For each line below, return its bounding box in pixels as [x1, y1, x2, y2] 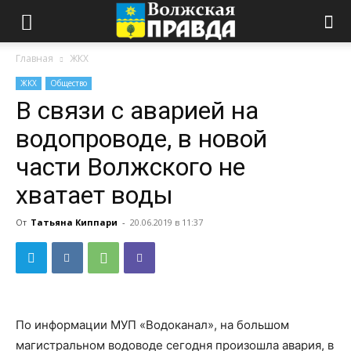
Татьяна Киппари [31, 216, 118, 228]
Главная [16, 52, 53, 65]
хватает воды [16, 180, 173, 210]
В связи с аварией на [16, 96, 259, 125]
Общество [50, 78, 87, 89]
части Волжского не [16, 152, 245, 182]
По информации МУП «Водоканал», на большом [16, 317, 289, 332]
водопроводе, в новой [16, 124, 267, 154]
